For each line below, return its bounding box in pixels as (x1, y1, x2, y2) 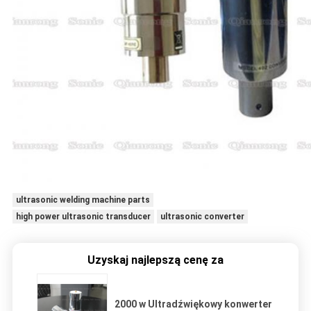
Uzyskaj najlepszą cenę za (87, 253, 224, 267)
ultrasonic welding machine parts (15, 195, 150, 205)
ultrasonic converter (160, 212, 244, 222)
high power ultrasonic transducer (15, 212, 151, 222)
